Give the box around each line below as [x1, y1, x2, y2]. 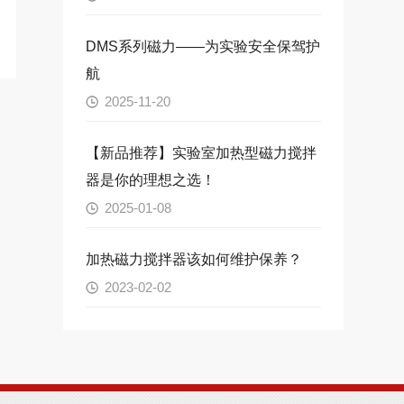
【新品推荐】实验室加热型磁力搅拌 [85, 145, 317, 161]
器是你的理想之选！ [85, 172, 216, 188]
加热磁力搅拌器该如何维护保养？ [85, 252, 302, 268]
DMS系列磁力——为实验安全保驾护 [85, 39, 320, 55]
